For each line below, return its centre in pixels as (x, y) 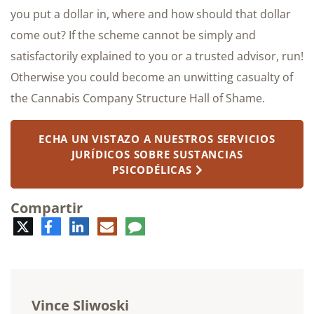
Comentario (172, 225)
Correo (131, 225)
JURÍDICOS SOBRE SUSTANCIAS (157, 154)
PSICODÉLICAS (152, 169)
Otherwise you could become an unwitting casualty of (152, 77)
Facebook (77, 225)
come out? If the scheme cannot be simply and (133, 35)
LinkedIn (105, 225)
